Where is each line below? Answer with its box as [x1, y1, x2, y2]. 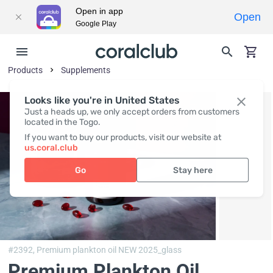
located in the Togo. [24, 117, 101, 127]
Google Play [76, 19, 116, 28]
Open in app [76, 6, 123, 16]
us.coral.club [24, 143, 78, 153]
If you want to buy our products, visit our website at [24, 132, 221, 143]
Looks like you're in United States [24, 94, 180, 106]
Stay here [172, 165, 213, 175]
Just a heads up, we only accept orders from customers [24, 107, 239, 117]
